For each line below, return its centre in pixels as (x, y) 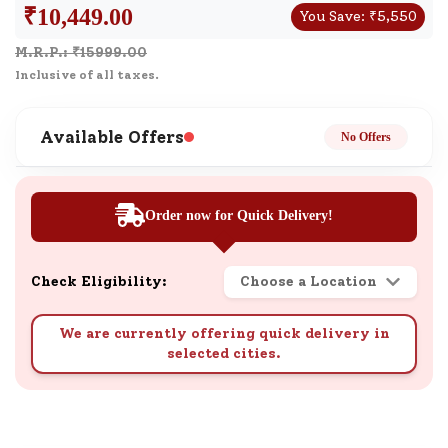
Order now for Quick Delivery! (239, 215)
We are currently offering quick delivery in (224, 333)
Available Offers (112, 136)
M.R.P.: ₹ (47, 52)
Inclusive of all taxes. (87, 75)
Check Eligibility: (99, 281)
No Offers (366, 137)
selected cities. (224, 353)
